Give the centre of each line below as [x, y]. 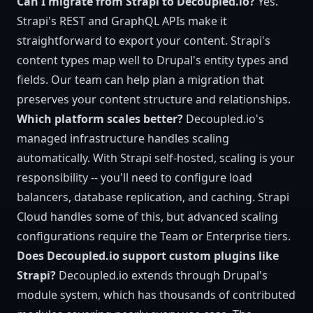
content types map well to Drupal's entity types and [153, 60]
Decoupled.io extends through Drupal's [162, 275]
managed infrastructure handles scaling [123, 138]
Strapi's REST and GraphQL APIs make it [122, 21]
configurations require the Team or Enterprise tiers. [154, 236]
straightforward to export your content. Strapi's [144, 41]
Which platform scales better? [100, 119]
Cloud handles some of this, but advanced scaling [147, 217]
